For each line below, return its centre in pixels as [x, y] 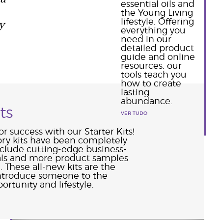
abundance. [146, 102]
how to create [151, 84]
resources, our [151, 66]
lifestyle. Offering [157, 22]
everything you [153, 31]
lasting [135, 93]
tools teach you [153, 75]
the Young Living [157, 13]
